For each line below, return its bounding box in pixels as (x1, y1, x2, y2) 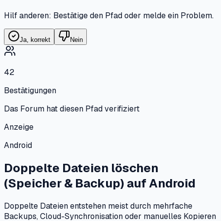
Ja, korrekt (20, 36, 50, 44)
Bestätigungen (4, 85, 56, 96)
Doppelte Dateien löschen (4, 160, 158, 176)
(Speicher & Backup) (4, 176, 124, 191)
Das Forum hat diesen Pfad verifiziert (4, 104, 140, 114)
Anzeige (4, 122, 34, 133)
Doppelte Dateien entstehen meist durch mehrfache (4, 201, 192, 212)
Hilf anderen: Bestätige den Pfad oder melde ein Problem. (4, 10, 214, 21)
